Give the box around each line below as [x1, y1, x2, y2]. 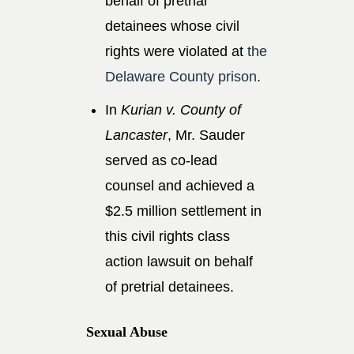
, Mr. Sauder [168, 126, 245, 143]
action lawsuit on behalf [105, 253, 253, 269]
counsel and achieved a [105, 177, 254, 194]
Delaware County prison [105, 68, 257, 85]
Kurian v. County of [121, 101, 241, 118]
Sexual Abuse [86, 323, 168, 340]
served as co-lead [105, 152, 217, 168]
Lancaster [105, 126, 168, 143]
